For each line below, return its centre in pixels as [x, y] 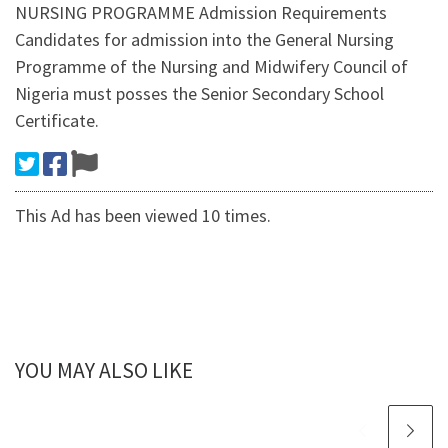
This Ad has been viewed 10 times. [143, 216]
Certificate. [57, 121]
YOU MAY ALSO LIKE [104, 371]
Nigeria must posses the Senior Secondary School [199, 94]
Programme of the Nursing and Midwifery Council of [211, 67]
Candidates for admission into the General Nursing [204, 40]
